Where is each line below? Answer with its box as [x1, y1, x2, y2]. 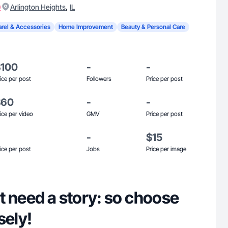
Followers [87, 75, 111, 82]
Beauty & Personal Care [121, 23, 185, 31]
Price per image [146, 145, 186, 153]
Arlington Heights [10, 3, 66, 11]
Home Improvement [59, 23, 113, 31]
